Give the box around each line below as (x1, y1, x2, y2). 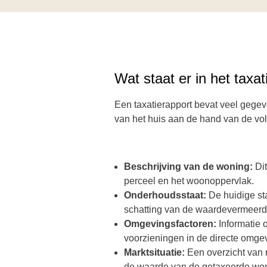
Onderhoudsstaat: (124, 190, 206, 200)
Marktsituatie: (124, 247, 185, 257)
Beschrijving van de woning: (124, 162, 255, 172)
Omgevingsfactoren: (124, 219, 216, 229)
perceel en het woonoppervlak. (124, 176, 254, 186)
